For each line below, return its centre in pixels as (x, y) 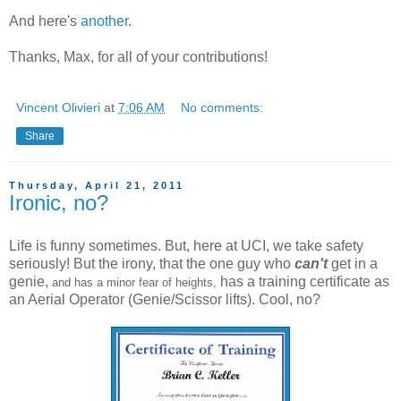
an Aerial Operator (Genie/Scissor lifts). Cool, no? (165, 299)
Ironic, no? (59, 202)
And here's (45, 21)
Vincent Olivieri (58, 107)
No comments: (222, 107)
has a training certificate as (303, 281)
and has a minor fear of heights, (134, 282)
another (104, 21)
